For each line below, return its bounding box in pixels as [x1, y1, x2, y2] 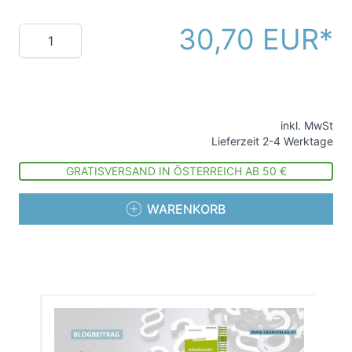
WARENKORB [147, 201, 226, 218]
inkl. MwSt [280, 119, 333, 133]
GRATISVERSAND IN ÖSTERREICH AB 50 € [65, 164, 287, 178]
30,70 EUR [178, 22, 319, 57]
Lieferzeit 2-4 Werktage [211, 134, 333, 148]
